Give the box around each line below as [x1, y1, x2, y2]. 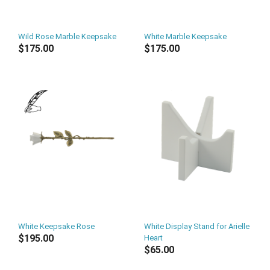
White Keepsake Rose [18, 222, 95, 231]
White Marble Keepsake [144, 32, 227, 41]
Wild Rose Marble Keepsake [18, 32, 116, 41]
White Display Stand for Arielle [144, 222, 250, 231]
